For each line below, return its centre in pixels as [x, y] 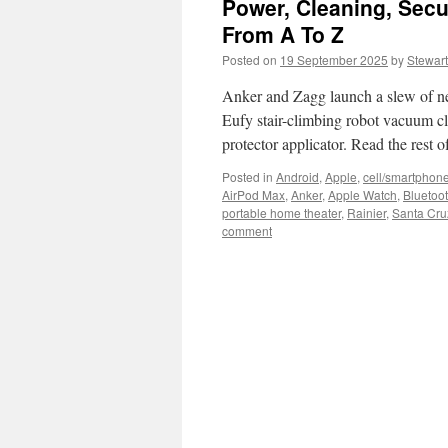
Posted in [247, 176]
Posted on [249, 59]
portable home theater [281, 212]
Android [297, 176]
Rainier [366, 212]
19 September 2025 [334, 59]
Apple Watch [362, 194]
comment [247, 230]
